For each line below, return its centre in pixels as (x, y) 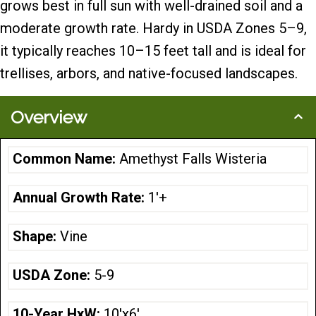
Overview (49, 117)
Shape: (36, 236)
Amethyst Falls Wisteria (193, 158)
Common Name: (66, 158)
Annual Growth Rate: (80, 197)
